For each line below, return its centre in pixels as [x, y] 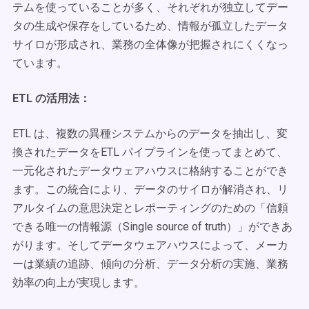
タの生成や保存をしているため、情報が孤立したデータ [150, 26]
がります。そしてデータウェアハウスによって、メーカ [150, 245]
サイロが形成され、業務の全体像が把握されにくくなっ [150, 44]
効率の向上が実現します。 [79, 282]
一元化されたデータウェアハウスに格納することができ [150, 171]
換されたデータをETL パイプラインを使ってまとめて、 [150, 152]
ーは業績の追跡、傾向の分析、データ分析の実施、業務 [150, 264]
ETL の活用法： [51, 98]
